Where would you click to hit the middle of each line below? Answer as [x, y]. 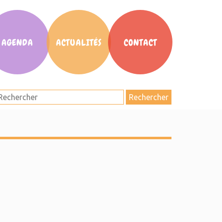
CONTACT [140, 43]
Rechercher [149, 97]
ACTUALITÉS [79, 43]
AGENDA [17, 43]
